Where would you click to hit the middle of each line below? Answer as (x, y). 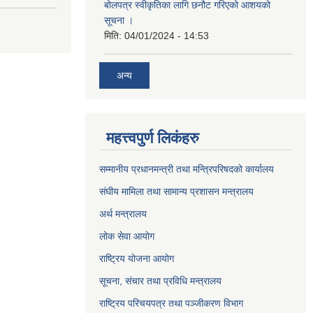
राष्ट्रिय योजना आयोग (138, 258)
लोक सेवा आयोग (127, 236)
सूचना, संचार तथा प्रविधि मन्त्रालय (160, 281)
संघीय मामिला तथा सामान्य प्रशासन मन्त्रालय (176, 191)
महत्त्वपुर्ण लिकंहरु (153, 138)
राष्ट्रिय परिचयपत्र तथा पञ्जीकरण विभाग (171, 303)
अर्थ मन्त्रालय (124, 213)
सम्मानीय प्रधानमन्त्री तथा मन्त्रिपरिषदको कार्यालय (188, 169)
